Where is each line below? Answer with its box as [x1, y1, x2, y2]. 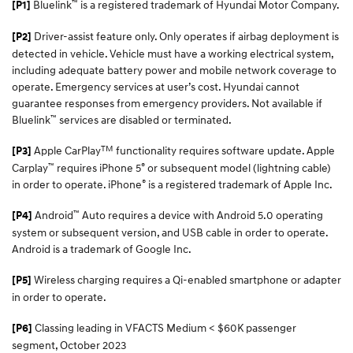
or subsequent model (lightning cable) [145, 160, 331, 174]
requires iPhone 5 [54, 160, 141, 174]
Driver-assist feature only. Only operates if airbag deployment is [32, 28, 339, 43]
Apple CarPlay [32, 143, 101, 157]
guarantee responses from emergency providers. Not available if [12, 95, 322, 110]
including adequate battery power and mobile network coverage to [12, 62, 336, 76]
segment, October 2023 [12, 337, 126, 351]
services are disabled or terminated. [57, 112, 232, 126]
